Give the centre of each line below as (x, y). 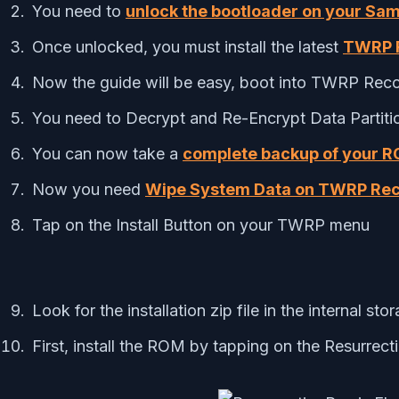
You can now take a (107, 153)
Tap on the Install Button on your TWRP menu (203, 224)
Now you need (89, 189)
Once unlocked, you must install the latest (187, 46)
